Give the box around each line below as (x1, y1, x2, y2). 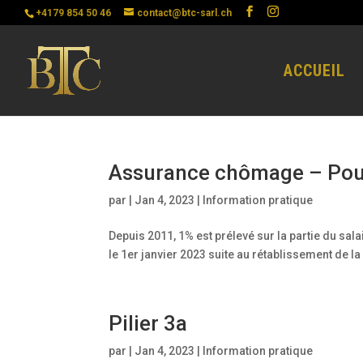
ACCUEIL (284, 61, 345, 80)
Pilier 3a (109, 311, 188, 335)
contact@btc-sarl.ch (137, 7, 232, 19)
